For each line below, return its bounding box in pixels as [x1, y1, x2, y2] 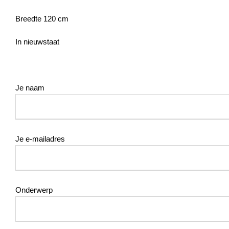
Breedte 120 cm [15, 14, 68, 23]
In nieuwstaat [15, 37, 59, 46]
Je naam [15, 83, 44, 92]
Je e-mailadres [15, 134, 65, 143]
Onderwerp [15, 185, 53, 194]
